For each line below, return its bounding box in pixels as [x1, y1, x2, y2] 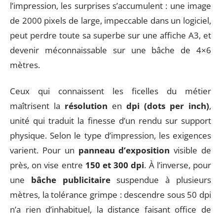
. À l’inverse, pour [144, 159, 212, 171]
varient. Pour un [10, 144, 78, 156]
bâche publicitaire [31, 174, 110, 185]
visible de [170, 144, 212, 156]
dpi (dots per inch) [126, 100, 209, 111]
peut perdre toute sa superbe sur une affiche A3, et [10, 30, 211, 41]
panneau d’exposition [78, 144, 170, 156]
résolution [65, 100, 108, 111]
